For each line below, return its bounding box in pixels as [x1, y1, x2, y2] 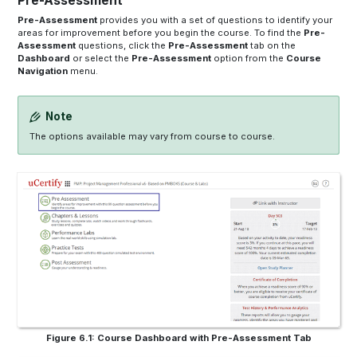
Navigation [18, 65, 69, 77]
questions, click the [76, 40, 169, 52]
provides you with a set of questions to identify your [97, 14, 333, 26]
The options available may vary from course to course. [29, 131, 276, 143]
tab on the [248, 40, 296, 52]
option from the [211, 53, 287, 65]
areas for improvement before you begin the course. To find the [18, 27, 304, 39]
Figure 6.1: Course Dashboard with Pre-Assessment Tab [45, 331, 312, 343]
